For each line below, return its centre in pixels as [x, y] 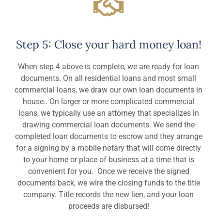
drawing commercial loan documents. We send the [108, 124]
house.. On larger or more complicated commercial [108, 101]
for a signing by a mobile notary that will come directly [108, 148]
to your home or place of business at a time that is [108, 159]
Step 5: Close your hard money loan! [108, 44]
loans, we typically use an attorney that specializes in [108, 113]
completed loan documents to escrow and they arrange [108, 136]
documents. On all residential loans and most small [108, 78]
